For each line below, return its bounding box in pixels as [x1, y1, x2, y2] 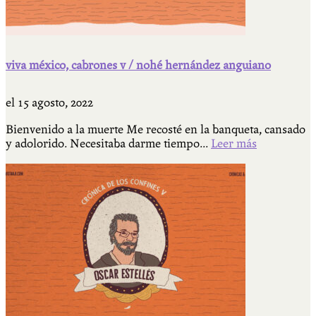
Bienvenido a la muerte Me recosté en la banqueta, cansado [6, 122, 305, 136]
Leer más [211, 136, 257, 150]
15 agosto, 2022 [18, 95, 93, 109]
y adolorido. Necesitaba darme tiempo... [6, 136, 211, 150]
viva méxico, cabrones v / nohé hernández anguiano [6, 58, 271, 72]
